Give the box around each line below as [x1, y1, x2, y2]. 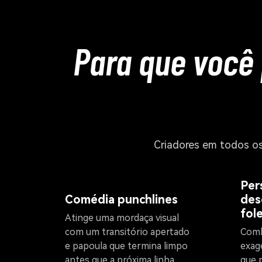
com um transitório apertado [65, 226, 189, 238]
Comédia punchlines [65, 192, 178, 207]
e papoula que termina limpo [65, 240, 188, 252]
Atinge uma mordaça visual [65, 212, 179, 224]
